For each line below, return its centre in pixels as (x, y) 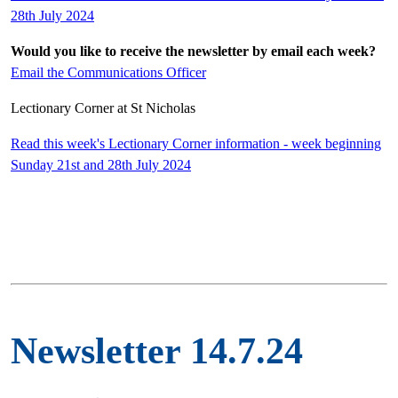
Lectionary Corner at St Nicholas (103, 108)
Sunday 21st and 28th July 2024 (101, 165)
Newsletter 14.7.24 (157, 351)
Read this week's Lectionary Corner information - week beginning (196, 143)
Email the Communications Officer (108, 72)
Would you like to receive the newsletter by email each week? (193, 51)
